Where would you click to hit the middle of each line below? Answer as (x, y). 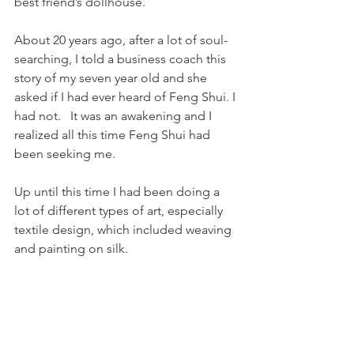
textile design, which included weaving (124, 230)
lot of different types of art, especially (120, 211)
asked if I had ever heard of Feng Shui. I (126, 97)
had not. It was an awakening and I (115, 116)
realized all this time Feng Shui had (114, 135)
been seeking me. (65, 154)
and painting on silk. (71, 249)
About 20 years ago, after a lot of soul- (121, 40)
